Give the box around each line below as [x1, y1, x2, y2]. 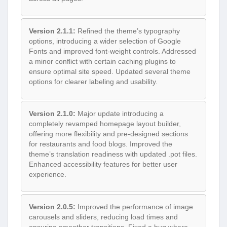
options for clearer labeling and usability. [29, 77, 158, 86]
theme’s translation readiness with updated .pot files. [29, 150, 197, 159]
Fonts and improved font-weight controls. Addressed [29, 47, 196, 55]
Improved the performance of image [75, 202, 193, 211]
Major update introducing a [75, 109, 164, 118]
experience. [29, 170, 66, 179]
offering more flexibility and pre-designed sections [29, 130, 188, 138]
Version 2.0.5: [29, 202, 75, 211]
